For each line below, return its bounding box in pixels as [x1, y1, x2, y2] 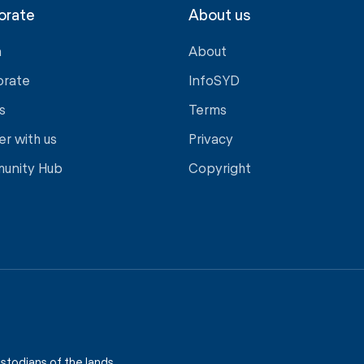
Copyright [188, 159, 251, 175]
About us [188, 5, 250, 24]
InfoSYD [188, 71, 240, 88]
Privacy [188, 130, 233, 146]
